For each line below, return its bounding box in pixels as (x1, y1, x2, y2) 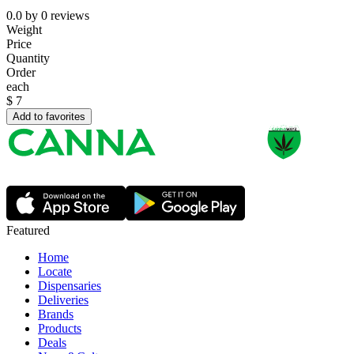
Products (38, 322, 81, 336)
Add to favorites (13, 111, 85, 123)
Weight (6, 23, 42, 37)
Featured (6, 224, 50, 238)
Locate (38, 265, 72, 279)
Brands (38, 307, 73, 322)
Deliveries (38, 293, 88, 307)
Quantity (6, 51, 50, 66)
